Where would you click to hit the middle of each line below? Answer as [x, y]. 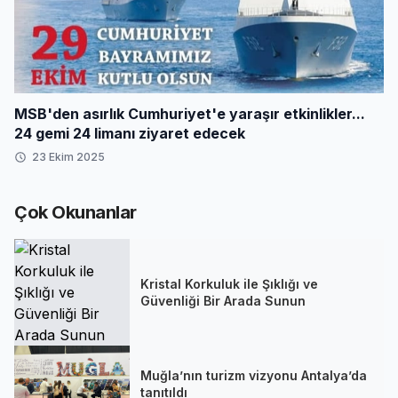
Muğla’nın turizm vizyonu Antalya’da [254, 375]
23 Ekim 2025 [68, 156]
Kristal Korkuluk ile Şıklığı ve [229, 283]
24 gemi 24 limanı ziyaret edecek [130, 133]
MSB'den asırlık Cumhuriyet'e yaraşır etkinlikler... [190, 113]
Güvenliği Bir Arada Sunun [223, 300]
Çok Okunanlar [76, 212]
